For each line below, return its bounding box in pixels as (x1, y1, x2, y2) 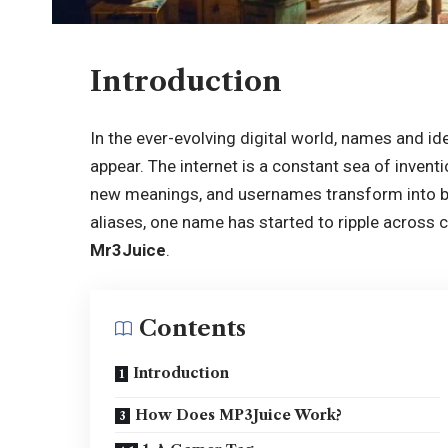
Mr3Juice (90, 240, 167, 261)
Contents (139, 314, 247, 342)
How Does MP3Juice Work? (135, 405, 343, 424)
